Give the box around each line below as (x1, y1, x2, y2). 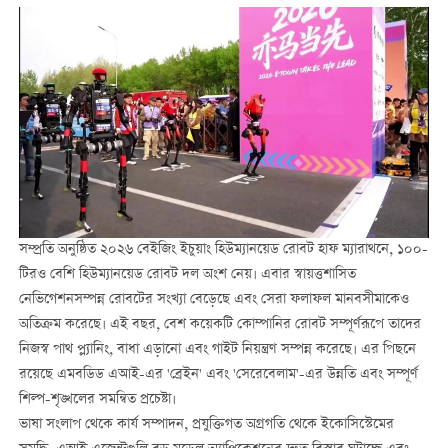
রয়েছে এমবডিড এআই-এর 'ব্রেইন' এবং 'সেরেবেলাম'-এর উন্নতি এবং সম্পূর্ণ (18, 363, 418, 386)
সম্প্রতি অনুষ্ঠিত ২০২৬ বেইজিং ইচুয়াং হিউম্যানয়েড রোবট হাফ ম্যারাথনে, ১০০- (18, 238, 428, 261)
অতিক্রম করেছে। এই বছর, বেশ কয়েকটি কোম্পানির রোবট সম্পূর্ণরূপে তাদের (18, 313, 421, 336)
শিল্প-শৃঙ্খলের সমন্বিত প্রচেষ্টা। (18, 388, 176, 411)
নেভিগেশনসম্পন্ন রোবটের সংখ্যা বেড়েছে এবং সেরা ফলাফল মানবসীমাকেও (18, 288, 409, 311)
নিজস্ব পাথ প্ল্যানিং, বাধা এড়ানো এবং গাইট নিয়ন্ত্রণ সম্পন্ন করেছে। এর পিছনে (18, 338, 416, 361)
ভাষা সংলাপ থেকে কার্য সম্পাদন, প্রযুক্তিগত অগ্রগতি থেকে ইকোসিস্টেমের (18, 413, 394, 436)
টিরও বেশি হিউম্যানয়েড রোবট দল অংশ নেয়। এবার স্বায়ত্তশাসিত (18, 263, 356, 286)
